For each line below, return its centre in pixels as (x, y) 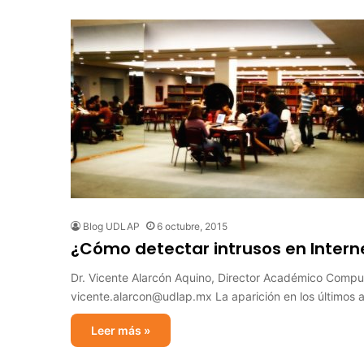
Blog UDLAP (111, 226)
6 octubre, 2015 (192, 226)
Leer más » (121, 330)
